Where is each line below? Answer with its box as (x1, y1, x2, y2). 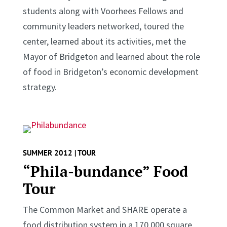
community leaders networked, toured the (22, 20, 184, 32)
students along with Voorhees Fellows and (22, 5, 183, 17)
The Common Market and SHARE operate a (22, 203, 187, 215)
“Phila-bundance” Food (22, 161, 188, 181)
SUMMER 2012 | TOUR (22, 147, 96, 158)
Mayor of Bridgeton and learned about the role (22, 50, 200, 62)
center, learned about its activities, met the (22, 35, 186, 47)
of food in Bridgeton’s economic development (22, 65, 199, 78)
